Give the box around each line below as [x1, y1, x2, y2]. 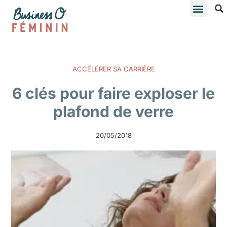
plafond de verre [53, 102, 174, 121]
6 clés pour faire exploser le [12, 84, 215, 102]
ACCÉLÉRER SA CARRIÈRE [72, 64, 155, 73]
